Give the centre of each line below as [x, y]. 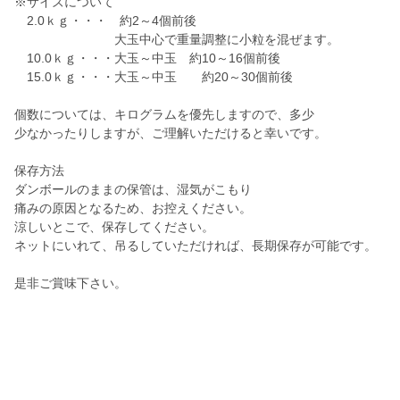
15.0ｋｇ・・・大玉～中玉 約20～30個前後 [154, 77]
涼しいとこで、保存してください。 [114, 227]
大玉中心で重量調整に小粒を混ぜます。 [177, 40]
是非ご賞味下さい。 [71, 283]
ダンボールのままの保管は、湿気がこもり [133, 190]
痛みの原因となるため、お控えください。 [133, 208]
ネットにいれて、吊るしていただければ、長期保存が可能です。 [196, 246]
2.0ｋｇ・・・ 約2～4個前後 [112, 21]
